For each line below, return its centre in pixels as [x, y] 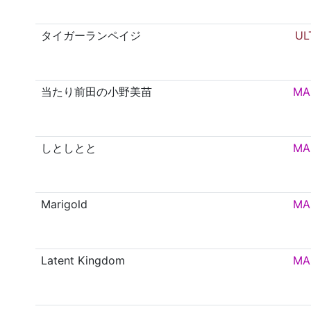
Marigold [65, 204]
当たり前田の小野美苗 [97, 92]
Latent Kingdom [83, 261]
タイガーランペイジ [91, 36]
